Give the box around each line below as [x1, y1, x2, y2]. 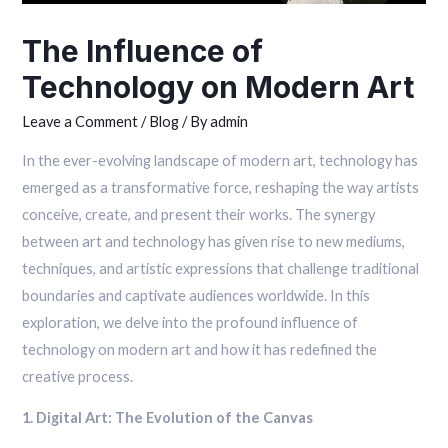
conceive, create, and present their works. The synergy [22, 205, 376, 223]
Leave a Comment [22, 112, 139, 130]
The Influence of [22, 32, 264, 69]
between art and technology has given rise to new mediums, [22, 232, 406, 250]
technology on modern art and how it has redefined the [22, 340, 378, 358]
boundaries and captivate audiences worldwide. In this [22, 286, 371, 304]
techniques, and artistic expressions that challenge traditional [22, 259, 420, 277]
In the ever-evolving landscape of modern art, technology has [22, 151, 419, 169]
